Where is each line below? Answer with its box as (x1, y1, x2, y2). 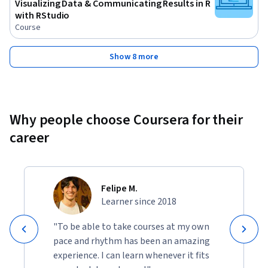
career (10, 127, 50, 149)
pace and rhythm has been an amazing (53, 234, 210, 248)
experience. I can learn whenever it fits (53, 249, 209, 263)
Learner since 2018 (101, 195, 176, 209)
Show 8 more (109, 51, 159, 63)
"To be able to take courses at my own (53, 220, 209, 234)
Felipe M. (101, 182, 138, 196)
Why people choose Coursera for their (10, 109, 243, 131)
